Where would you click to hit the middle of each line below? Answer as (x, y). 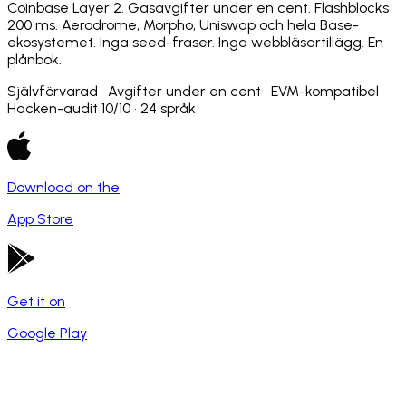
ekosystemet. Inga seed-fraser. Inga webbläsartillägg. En (195, 42)
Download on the (63, 187)
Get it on (36, 301)
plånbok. (34, 59)
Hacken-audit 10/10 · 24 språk (101, 108)
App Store (40, 218)
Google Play (47, 333)
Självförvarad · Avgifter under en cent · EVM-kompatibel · (196, 91)
